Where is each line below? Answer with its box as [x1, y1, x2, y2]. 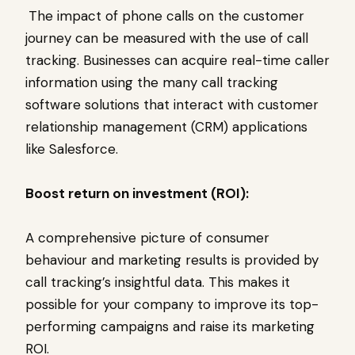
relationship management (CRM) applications [25, 118, 307, 136]
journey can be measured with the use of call [25, 29, 308, 48]
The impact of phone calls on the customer [29, 7, 304, 25]
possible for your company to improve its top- [25, 296, 319, 314]
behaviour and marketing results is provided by [25, 251, 319, 269]
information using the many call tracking [25, 74, 278, 92]
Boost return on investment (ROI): [25, 185, 249, 203]
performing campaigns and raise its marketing [25, 318, 315, 336]
